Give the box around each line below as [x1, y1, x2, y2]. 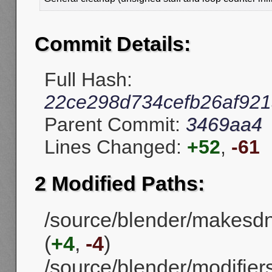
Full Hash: [44, 69, 132, 91]
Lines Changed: [44, 136, 187, 158]
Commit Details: [35, 32, 191, 56]
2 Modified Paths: [35, 171, 205, 195]
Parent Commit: [44, 114, 186, 136]
